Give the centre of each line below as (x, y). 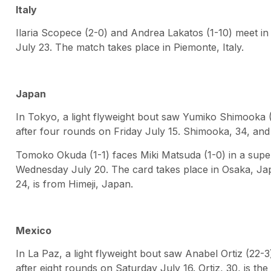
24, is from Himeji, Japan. (74, 184)
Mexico (34, 230)
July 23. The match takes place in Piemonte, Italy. (130, 47)
